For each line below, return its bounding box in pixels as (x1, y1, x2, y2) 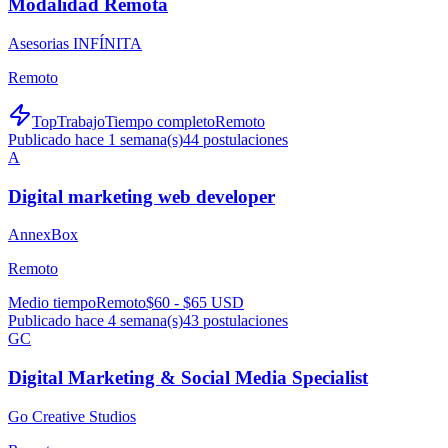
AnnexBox (8, 226, 78, 244)
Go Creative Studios (8, 407, 136, 425)
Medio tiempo (8, 294, 96, 312)
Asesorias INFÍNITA (8, 35, 142, 52)
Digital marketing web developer (8, 185, 275, 207)
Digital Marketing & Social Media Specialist (8, 367, 368, 389)
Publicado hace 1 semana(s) (8, 131, 183, 148)
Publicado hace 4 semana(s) (8, 312, 183, 330)
